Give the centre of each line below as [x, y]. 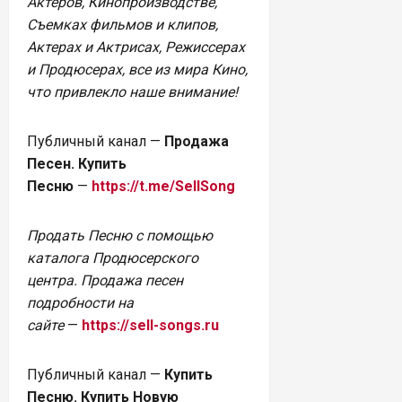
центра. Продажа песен [105, 280]
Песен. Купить [77, 163]
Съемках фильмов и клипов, [122, 24]
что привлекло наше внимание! [132, 92]
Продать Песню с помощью [120, 235]
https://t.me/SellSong [163, 186]
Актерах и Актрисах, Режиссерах [136, 47]
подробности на [80, 302]
